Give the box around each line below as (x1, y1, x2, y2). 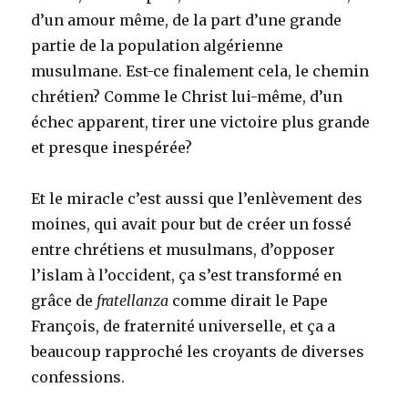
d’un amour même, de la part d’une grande (31, 10, 342, 29)
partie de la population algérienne (31, 36, 284, 55)
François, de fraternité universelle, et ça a (31, 316, 336, 335)
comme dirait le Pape (168, 291, 329, 310)
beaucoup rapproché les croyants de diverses (31, 342, 365, 361)
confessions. (31, 367, 126, 386)
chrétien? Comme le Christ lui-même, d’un (31, 87, 343, 106)
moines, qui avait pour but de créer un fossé (31, 214, 352, 233)
